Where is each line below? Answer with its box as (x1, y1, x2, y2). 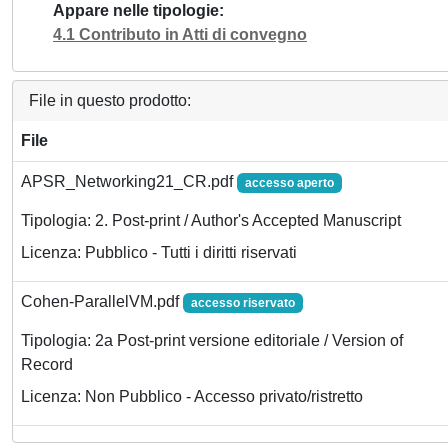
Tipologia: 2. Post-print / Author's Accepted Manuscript (21, 212, 401, 230)
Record (21, 356, 73, 374)
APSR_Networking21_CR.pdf (21, 173, 237, 190)
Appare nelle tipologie (53, 2, 219, 19)
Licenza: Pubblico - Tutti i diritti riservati (21, 244, 297, 262)
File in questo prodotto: (29, 92, 191, 109)
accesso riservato (190, 296, 295, 310)
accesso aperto (244, 176, 334, 190)
